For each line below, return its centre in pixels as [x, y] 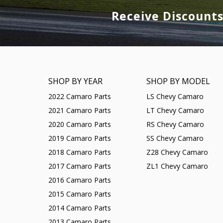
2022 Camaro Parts [80, 97]
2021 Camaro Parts [80, 111]
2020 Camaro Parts [80, 124]
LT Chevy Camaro [175, 111]
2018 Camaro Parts [80, 152]
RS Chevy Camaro [175, 124]
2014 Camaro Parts [80, 208]
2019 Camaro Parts [80, 138]
